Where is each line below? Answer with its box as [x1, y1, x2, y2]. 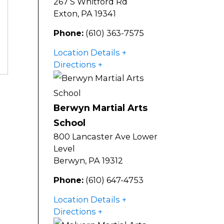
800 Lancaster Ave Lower [53, 131, 157, 142]
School [53, 117, 85, 128]
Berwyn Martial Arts [53, 102, 147, 113]
